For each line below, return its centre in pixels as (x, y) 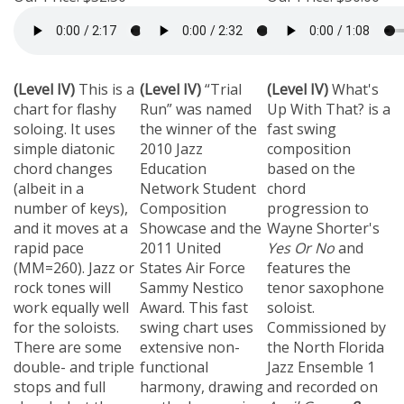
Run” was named (196, 100)
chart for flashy (65, 100)
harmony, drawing (202, 378)
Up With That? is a (329, 100)
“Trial (223, 80)
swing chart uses (197, 318)
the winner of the (198, 120)
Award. (164, 298)
